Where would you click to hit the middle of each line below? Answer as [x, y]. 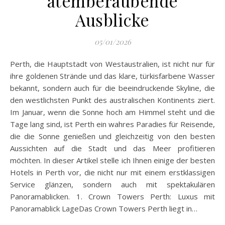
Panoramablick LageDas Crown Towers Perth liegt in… [104, 209]
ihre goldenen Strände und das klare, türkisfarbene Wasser [113, 76]
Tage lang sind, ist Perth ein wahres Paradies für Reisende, [113, 124]
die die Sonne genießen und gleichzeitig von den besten [113, 136]
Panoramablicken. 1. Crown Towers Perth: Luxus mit [113, 197]
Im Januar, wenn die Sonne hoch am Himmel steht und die [113, 112]
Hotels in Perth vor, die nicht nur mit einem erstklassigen [113, 173]
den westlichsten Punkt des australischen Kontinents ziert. [113, 100]
